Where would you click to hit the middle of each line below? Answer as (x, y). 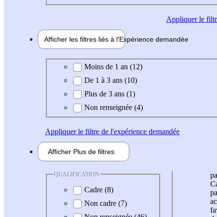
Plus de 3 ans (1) (110, 93)
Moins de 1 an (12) (113, 66)
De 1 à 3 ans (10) (111, 80)
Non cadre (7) (106, 203)
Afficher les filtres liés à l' (82, 39)
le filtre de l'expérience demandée (128, 131)
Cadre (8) (99, 190)
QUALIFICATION (77, 174)
